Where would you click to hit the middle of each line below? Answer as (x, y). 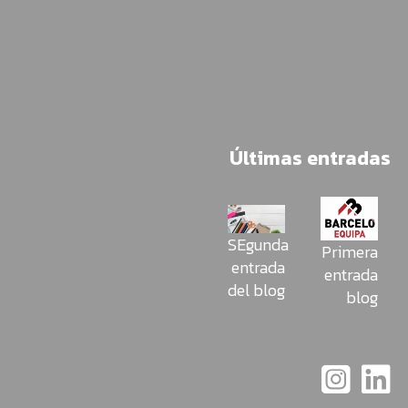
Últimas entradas (310, 158)
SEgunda (258, 244)
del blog (256, 290)
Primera (350, 251)
